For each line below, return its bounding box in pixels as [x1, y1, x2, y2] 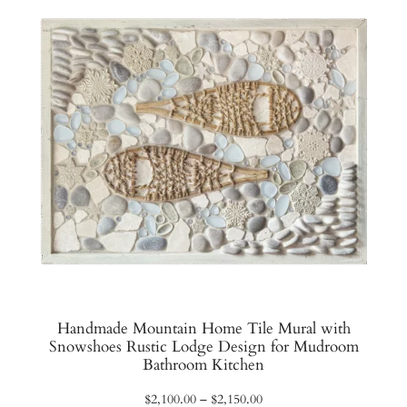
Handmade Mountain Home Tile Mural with [56, 318, 351, 340]
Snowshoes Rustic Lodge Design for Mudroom [48, 336, 359, 358]
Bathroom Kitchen [143, 354, 264, 376]
